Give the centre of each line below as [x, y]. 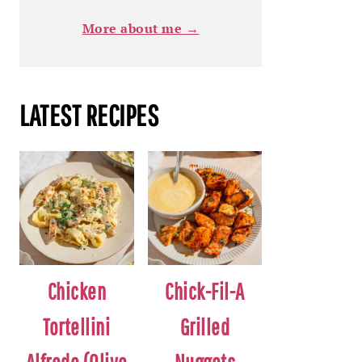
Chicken [76, 292]
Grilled [204, 327]
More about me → [141, 28]
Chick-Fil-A [205, 292]
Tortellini [77, 327]
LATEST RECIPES [89, 115]
